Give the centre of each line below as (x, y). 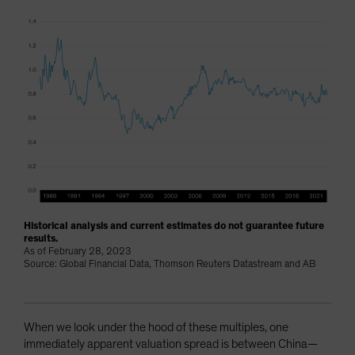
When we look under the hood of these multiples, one (156, 328)
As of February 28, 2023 (78, 252)
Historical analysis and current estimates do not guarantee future (174, 227)
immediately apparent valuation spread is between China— (171, 344)
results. (41, 239)
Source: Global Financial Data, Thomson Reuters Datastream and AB (170, 265)
